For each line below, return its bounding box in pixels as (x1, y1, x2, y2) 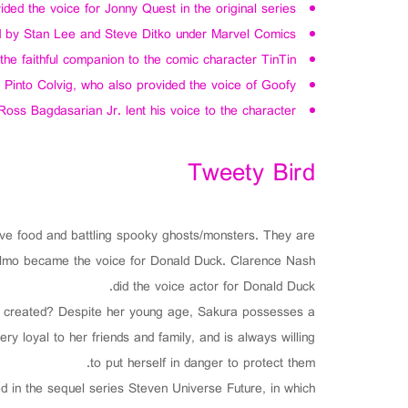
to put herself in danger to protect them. (90, 352, 315, 376)
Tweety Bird (188, 152, 315, 197)
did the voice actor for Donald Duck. (113, 275, 315, 300)
